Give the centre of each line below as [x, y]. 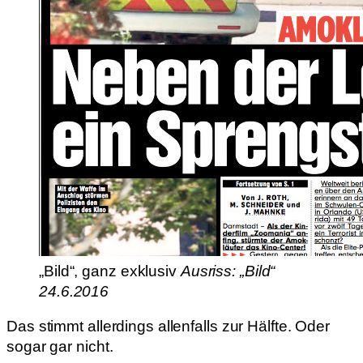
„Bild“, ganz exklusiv [110, 271]
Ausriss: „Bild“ [228, 271]
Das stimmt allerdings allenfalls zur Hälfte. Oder [169, 327]
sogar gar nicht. [60, 347]
